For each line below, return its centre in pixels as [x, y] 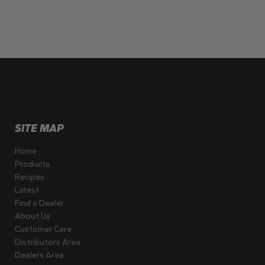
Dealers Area [40, 256]
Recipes [30, 177]
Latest [27, 190]
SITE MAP [40, 129]
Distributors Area [48, 243]
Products [33, 164]
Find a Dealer [40, 203]
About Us [33, 216]
